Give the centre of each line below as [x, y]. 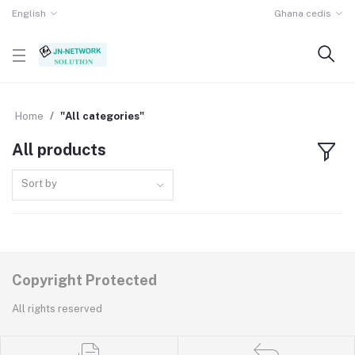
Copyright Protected [84, 281]
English [29, 13]
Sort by [40, 183]
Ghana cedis [303, 13]
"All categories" [102, 116]
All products [59, 150]
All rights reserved [57, 309]
